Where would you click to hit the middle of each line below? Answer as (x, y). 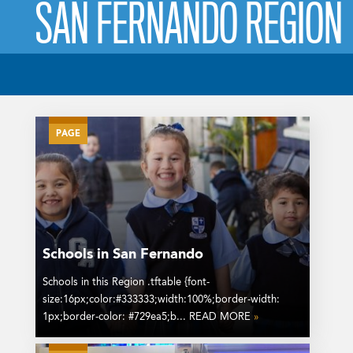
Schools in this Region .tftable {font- (126, 283)
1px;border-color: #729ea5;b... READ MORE (148, 318)
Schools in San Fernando (123, 255)
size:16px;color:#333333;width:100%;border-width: (161, 300)
